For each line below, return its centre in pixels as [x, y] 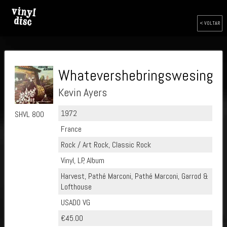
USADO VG [75, 202]
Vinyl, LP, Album [82, 160]
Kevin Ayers [82, 92]
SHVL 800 [29, 114]
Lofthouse [76, 187]
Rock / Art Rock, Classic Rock [106, 145]
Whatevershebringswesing [136, 75]
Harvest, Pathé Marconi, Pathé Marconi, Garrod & [134, 176]
